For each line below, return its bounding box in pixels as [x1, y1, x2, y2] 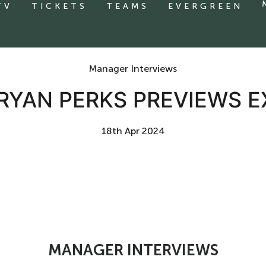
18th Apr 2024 [101, 125, 165, 137]
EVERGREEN [168, 1, 243, 11]
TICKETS [31, 1, 87, 11]
